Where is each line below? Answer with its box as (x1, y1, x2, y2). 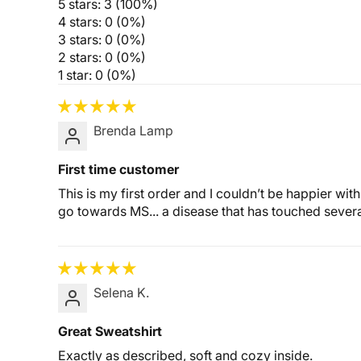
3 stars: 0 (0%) (58, 31, 146, 48)
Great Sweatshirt (58, 323, 162, 339)
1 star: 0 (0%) (58, 67, 136, 83)
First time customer (58, 161, 179, 177)
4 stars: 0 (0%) (58, 14, 146, 30)
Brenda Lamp (93, 122, 173, 139)
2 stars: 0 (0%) (58, 49, 146, 65)
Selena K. (93, 284, 149, 301)
